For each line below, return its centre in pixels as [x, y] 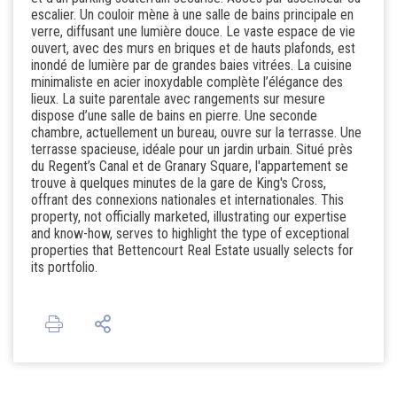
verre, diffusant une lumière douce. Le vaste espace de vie [193, 31]
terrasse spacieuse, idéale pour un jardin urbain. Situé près [192, 149]
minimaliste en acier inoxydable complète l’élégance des [187, 82]
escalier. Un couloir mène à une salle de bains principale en [192, 14]
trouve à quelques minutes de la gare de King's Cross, [179, 183]
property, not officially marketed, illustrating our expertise [189, 216]
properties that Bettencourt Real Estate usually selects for [192, 250]
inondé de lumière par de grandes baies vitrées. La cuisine [191, 65]
